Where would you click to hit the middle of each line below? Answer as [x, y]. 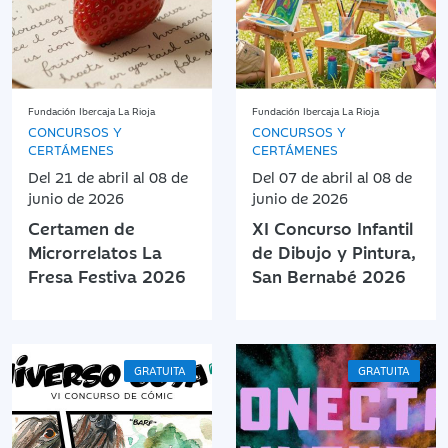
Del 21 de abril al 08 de [108, 176]
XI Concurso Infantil [332, 227]
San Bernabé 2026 [329, 275]
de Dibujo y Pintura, [334, 251]
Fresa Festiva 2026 [107, 275]
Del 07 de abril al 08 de [332, 176]
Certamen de [81, 227]
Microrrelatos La [95, 251]
